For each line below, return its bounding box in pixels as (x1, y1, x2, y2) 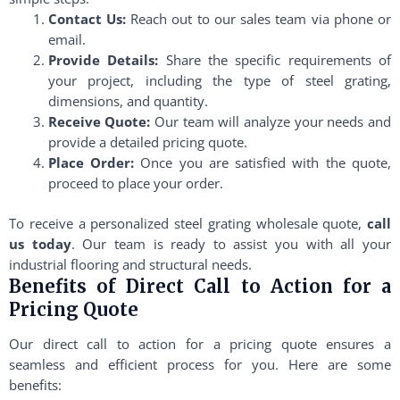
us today (9, 234, 71, 253)
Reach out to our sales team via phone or (126, 9, 392, 28)
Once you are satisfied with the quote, (134, 153, 392, 171)
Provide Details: (47, 50, 159, 69)
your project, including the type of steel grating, (47, 71, 391, 89)
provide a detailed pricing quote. (47, 132, 247, 151)
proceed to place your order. (47, 173, 223, 192)
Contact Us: (47, 9, 126, 28)
